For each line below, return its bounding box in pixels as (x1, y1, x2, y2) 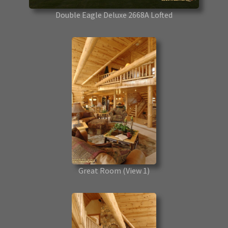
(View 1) (123, 165, 150, 176)
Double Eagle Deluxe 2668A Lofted (55, 10, 173, 20)
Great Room (78, 165, 123, 176)
